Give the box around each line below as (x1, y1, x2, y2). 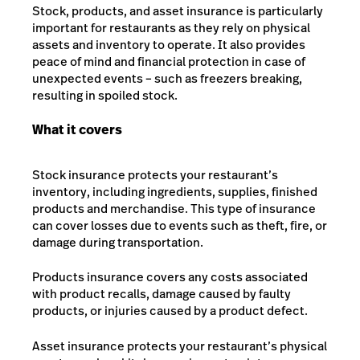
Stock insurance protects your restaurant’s (32, 166, 278, 183)
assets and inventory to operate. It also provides (32, 35, 305, 53)
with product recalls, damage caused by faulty (32, 285, 291, 303)
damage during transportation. (32, 233, 203, 251)
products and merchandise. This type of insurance (32, 199, 316, 217)
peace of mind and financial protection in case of (32, 52, 305, 70)
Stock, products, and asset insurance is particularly (32, 2, 323, 19)
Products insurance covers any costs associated (32, 268, 308, 286)
